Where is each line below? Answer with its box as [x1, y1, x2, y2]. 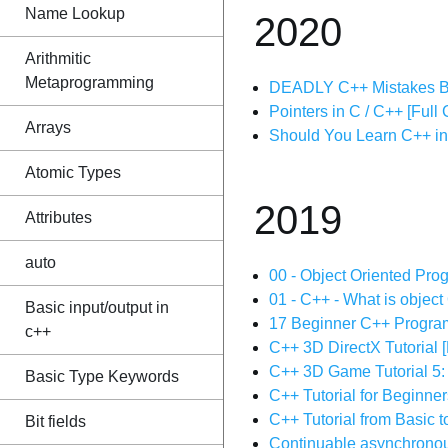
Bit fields [25, 413, 86, 430]
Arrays [25, 119, 71, 136]
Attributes [25, 209, 92, 226]
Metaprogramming [25, 74, 154, 91]
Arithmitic [25, 50, 91, 67]
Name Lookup [25, 5, 125, 22]
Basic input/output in [25, 299, 169, 316]
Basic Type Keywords [25, 368, 179, 385]
